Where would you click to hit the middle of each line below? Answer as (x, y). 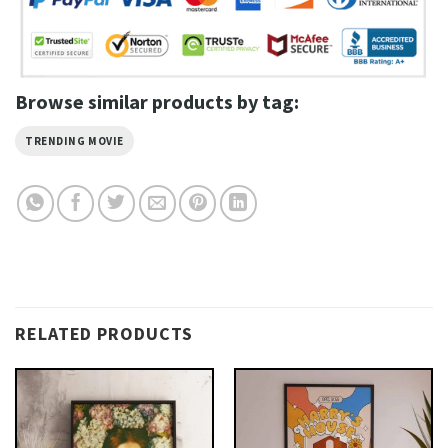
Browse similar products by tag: (157, 101)
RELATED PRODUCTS (104, 334)
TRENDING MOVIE (74, 140)
